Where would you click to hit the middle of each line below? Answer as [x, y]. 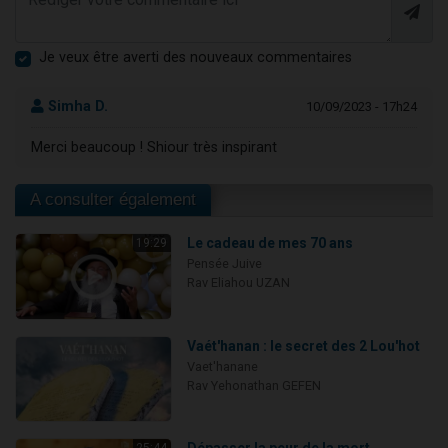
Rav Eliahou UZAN [238, 283]
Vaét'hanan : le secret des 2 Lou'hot [303, 345]
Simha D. [76, 107]
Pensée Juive [224, 264]
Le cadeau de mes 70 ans [269, 243]
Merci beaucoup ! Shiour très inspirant [154, 148]
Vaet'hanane [222, 366]
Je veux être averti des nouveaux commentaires [195, 57]
